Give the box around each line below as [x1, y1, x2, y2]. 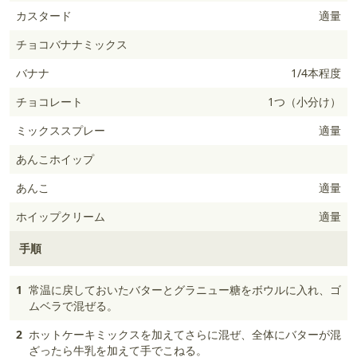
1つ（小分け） [268, 94, 341, 109]
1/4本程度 [291, 65, 341, 80]
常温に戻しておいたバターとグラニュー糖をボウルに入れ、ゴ [29, 282, 341, 297]
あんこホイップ [16, 151, 94, 167]
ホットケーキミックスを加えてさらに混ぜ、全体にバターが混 [29, 327, 341, 342]
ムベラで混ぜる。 [29, 298, 118, 313]
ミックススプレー [16, 123, 105, 138]
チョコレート [16, 94, 83, 109]
